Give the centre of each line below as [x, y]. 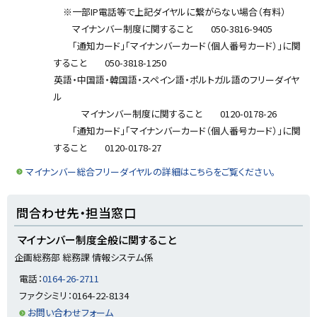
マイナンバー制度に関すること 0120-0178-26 [165, 113]
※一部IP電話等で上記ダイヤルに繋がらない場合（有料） [170, 11]
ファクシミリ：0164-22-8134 [74, 296]
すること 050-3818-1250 [110, 62]
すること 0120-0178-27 [108, 147]
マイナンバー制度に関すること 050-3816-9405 [163, 28]
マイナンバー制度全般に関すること [97, 239]
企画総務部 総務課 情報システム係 [83, 257]
